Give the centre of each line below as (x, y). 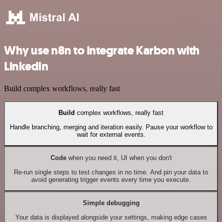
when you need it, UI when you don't (119, 158)
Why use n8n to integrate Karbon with (102, 50)
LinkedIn (26, 66)
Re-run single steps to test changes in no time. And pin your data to (111, 172)
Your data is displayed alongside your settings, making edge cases (111, 217)
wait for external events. (111, 134)
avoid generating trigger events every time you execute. (111, 179)
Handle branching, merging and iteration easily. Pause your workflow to (111, 127)
